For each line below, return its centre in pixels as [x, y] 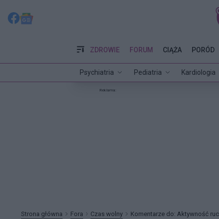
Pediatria [148, 72]
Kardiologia [199, 72]
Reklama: [108, 90]
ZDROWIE [105, 50]
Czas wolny [107, 214]
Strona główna [42, 214]
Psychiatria [97, 72]
